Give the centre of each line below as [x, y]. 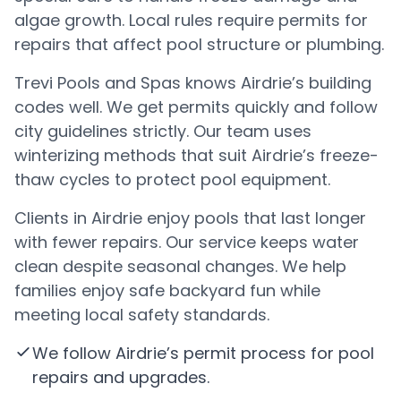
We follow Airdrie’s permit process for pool [203, 353]
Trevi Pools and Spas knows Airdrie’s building [193, 83]
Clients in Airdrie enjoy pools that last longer [190, 218]
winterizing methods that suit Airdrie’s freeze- [196, 155]
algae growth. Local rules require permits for [191, 20]
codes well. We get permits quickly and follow [196, 107]
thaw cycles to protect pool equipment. [172, 179]
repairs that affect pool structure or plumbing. [199, 44]
